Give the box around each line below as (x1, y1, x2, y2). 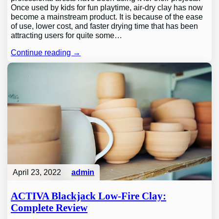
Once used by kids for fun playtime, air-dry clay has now (11, 2, 203, 12)
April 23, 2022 (12, 167, 61, 176)
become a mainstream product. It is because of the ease (11, 12, 203, 21)
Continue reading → (11, 48, 81, 57)
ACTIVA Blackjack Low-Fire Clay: (11, 191, 167, 202)
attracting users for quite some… (11, 30, 123, 40)
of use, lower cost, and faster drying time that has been (11, 21, 198, 30)
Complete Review (11, 202, 88, 214)
